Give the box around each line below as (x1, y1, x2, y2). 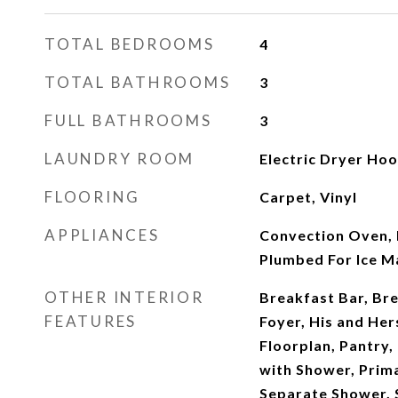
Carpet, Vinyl (259, 188, 357, 205)
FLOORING (44, 187, 140, 206)
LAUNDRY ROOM (44, 149, 195, 168)
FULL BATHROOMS (44, 111, 212, 130)
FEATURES (44, 312, 137, 330)
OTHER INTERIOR (44, 288, 204, 306)
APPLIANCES (44, 226, 160, 244)
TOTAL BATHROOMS (44, 73, 231, 92)
